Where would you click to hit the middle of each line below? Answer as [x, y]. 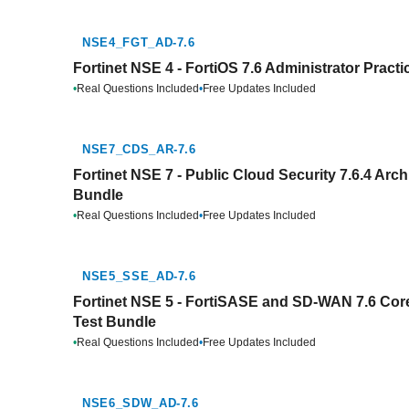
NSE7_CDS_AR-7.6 [139, 149]
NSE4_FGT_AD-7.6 [139, 42]
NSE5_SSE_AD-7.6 [139, 276]
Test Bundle [115, 322]
